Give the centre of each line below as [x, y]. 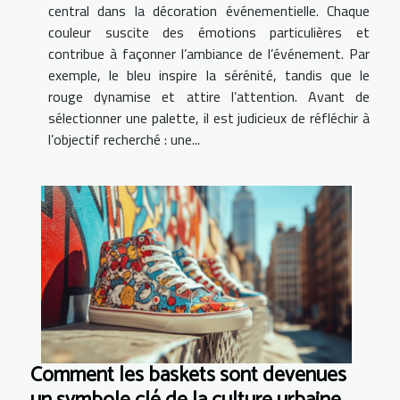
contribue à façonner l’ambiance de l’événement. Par [209, 54]
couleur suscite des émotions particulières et [209, 33]
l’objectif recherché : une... [124, 140]
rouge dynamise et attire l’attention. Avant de [209, 97]
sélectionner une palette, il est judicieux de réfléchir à [209, 118]
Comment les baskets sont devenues [188, 376]
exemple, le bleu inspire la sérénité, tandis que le [209, 75]
